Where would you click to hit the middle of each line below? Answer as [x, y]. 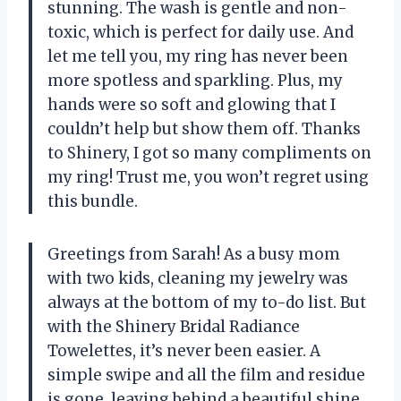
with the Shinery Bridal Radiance [174, 326]
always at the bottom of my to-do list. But [207, 302]
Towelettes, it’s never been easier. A [184, 350]
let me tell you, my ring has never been [198, 56]
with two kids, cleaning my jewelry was [198, 278]
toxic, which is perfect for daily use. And [200, 32]
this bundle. [93, 201]
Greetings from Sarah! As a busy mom [194, 254]
